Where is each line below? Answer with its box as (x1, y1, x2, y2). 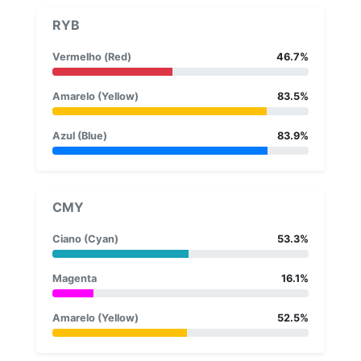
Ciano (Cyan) (52, 232, 118, 245)
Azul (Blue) (52, 129, 107, 142)
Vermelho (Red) (52, 50, 131, 63)
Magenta (52, 272, 97, 284)
